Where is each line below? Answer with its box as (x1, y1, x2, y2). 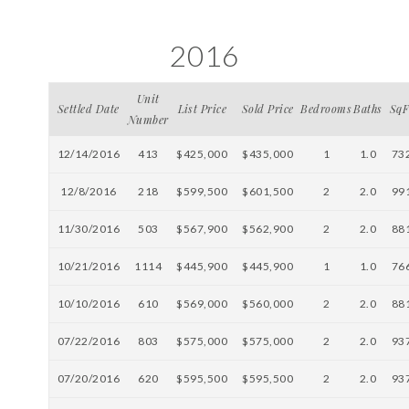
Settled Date (58, 101, 120, 116)
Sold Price (242, 101, 294, 116)
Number (127, 112, 169, 127)
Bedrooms (300, 101, 352, 116)
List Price (177, 101, 227, 116)
